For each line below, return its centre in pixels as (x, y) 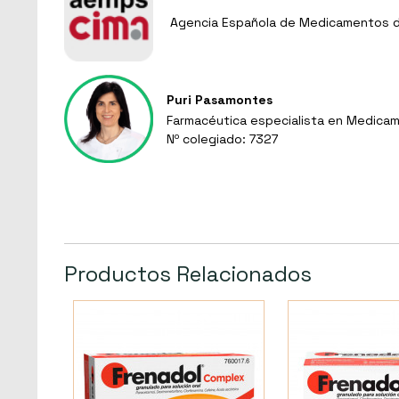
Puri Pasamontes (220, 99)
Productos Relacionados (188, 274)
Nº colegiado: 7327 (222, 138)
